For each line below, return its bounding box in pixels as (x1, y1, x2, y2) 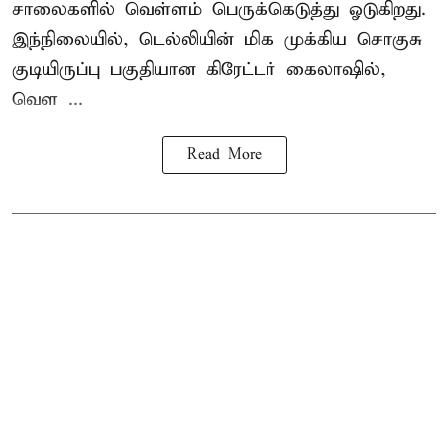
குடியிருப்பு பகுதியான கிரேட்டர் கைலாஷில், (12, 57, 386, 81)
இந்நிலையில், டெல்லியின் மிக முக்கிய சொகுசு (12, 27, 422, 51)
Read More (186, 145, 262, 164)
